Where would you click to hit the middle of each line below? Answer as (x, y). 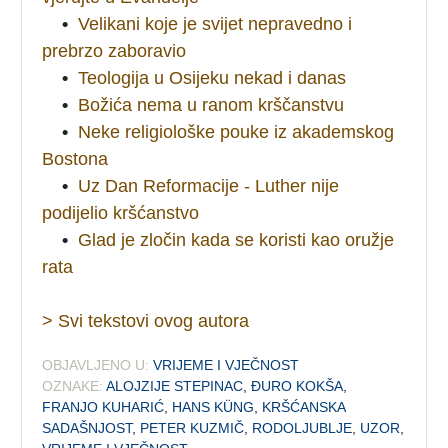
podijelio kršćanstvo (121, 212)
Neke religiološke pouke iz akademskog (236, 131)
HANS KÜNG (213, 406)
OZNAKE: (73, 385)
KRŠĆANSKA (304, 406)
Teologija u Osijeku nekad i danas (212, 77)
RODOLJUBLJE (302, 427)
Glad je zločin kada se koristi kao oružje (236, 239)
